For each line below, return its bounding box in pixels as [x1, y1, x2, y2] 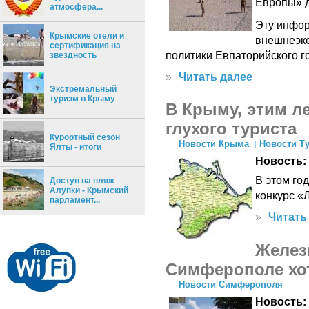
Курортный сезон [49, 132, 120, 143]
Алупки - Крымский [49, 186, 128, 196]
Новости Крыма [179, 139, 250, 150]
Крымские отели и [49, 31, 124, 41]
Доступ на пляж [49, 176, 114, 186]
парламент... [49, 195, 100, 206]
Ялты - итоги [49, 142, 101, 152]
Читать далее [179, 70, 253, 83]
